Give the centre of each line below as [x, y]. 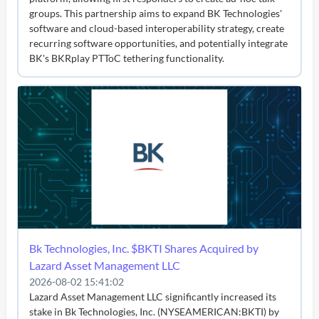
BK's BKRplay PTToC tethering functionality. [127, 58]
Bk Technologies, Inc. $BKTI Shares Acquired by [144, 248]
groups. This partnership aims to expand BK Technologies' [156, 13]
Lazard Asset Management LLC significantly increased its [153, 296]
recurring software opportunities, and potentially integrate [159, 43]
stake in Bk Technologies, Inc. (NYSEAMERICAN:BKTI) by [155, 311]
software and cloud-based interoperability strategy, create [157, 28]
